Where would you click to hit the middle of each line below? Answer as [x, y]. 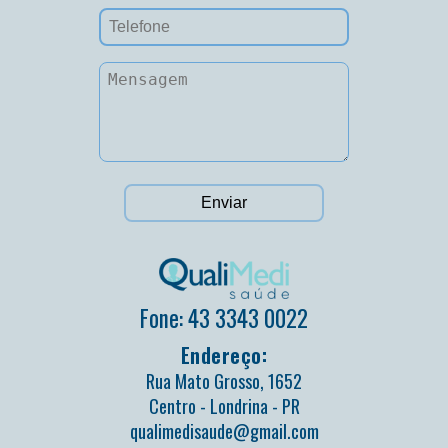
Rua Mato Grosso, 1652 [224, 381]
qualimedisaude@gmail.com [224, 431]
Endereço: [224, 355]
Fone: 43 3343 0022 [224, 318]
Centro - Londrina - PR [224, 406]
